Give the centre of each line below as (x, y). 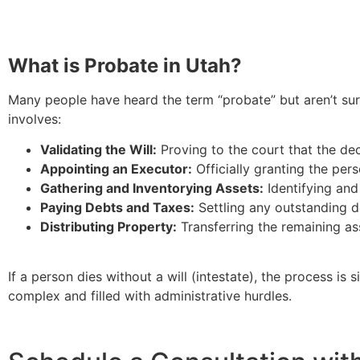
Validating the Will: (98, 149)
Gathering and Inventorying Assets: (152, 188)
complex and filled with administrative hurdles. (150, 296)
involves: (35, 119)
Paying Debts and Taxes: (117, 207)
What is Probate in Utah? (125, 65)
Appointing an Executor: (116, 168)
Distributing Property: (108, 226)
